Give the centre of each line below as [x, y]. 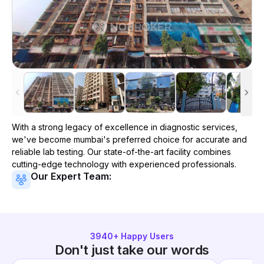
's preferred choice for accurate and [175, 139]
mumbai [88, 139]
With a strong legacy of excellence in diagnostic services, [125, 127]
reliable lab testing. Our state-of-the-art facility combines [121, 152]
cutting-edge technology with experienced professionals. [124, 164]
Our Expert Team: [71, 176]
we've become [43, 139]
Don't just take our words [132, 250]
